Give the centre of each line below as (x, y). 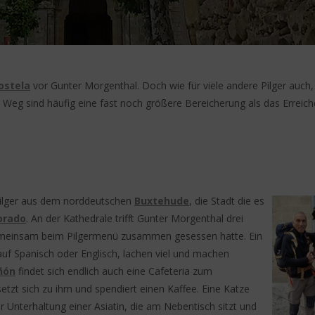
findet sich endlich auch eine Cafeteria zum (114, 271)
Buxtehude (162, 201)
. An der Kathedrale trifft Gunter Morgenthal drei (135, 218)
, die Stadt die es (227, 201)
